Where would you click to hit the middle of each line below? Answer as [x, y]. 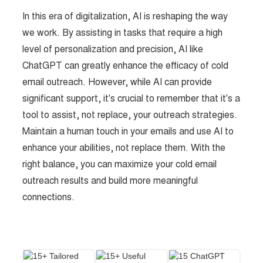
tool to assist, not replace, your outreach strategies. [130, 115]
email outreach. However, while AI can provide [117, 82]
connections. [49, 197]
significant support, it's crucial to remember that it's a [131, 98]
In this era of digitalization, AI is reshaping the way [125, 16]
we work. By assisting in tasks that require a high [123, 33]
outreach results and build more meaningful [110, 181]
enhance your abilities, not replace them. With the [124, 148]
